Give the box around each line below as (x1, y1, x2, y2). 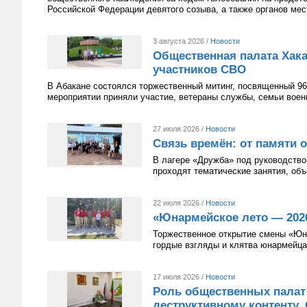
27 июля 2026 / (153, 125, 206, 133)
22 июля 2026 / (153, 199, 206, 207)
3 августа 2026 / (153, 37, 210, 45)
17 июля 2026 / (153, 273, 206, 281)
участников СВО (153, 63, 246, 76)
